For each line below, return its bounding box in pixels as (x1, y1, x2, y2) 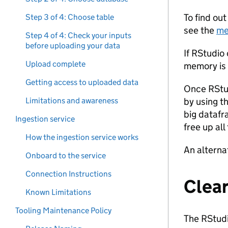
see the (184, 24, 216, 36)
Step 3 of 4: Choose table (25, 12, 114, 22)
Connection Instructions (25, 169, 111, 179)
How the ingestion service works (25, 132, 138, 142)
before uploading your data (25, 41, 120, 50)
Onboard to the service (25, 151, 106, 160)
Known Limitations (25, 187, 91, 197)
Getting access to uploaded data (25, 77, 138, 87)
